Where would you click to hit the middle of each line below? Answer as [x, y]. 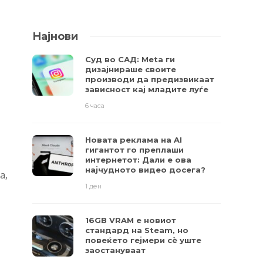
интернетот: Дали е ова [139, 160]
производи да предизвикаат [150, 79]
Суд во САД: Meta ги [130, 59]
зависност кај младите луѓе [147, 89]
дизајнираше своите [131, 69]
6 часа [95, 106]
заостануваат [116, 250]
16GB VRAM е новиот [131, 220]
